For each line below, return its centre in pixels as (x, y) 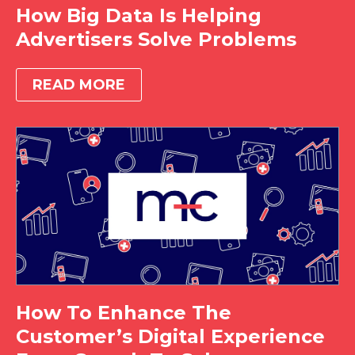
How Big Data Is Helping (139, 15)
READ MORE (79, 85)
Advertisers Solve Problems (156, 39)
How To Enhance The (124, 312)
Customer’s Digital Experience (170, 336)
